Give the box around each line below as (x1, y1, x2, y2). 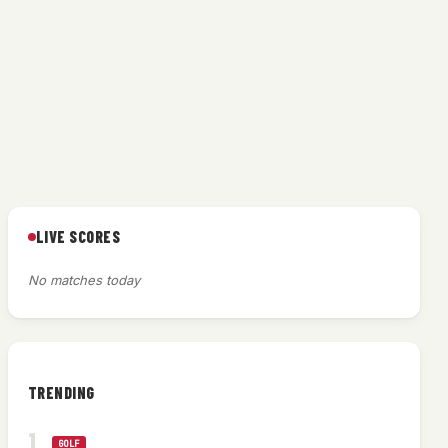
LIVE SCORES (35, 227, 121, 247)
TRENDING (27, 383, 95, 403)
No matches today (27, 272, 140, 289)
